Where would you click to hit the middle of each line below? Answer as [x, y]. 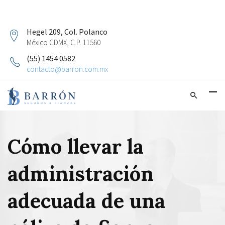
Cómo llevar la [76, 146]
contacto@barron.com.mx [67, 69]
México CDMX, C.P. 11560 [64, 42]
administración [81, 174]
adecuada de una [86, 201]
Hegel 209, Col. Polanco [67, 32]
